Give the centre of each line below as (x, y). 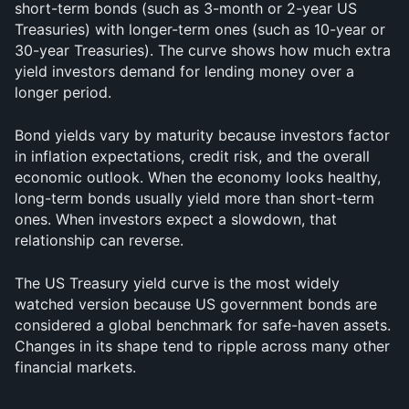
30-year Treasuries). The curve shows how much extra (203, 50)
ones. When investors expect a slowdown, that (176, 219)
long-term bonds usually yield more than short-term (194, 198)
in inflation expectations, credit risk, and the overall (192, 156)
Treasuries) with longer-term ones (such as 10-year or (200, 29)
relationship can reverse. (99, 240)
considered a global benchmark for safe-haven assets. (203, 325)
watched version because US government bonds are (196, 304)
